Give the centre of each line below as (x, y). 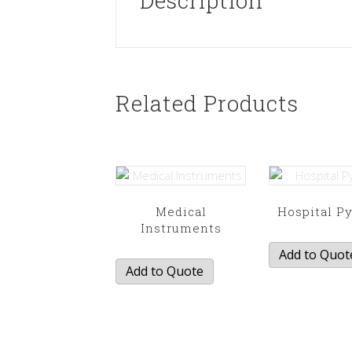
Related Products (207, 103)
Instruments (181, 227)
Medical (181, 211)
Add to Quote (165, 271)
